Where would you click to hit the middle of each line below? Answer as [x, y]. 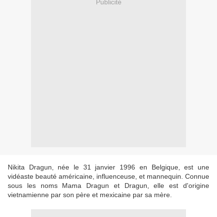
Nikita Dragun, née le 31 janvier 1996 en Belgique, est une [108, 167]
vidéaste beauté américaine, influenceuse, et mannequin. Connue [108, 177]
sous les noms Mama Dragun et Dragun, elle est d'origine [108, 186]
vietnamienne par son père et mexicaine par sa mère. [91, 195]
